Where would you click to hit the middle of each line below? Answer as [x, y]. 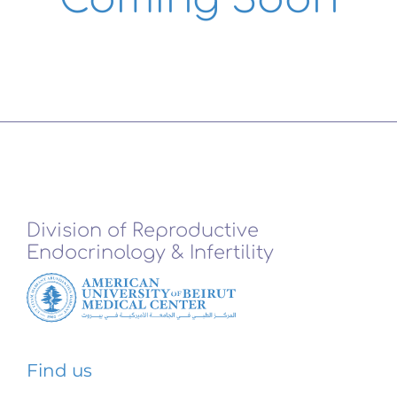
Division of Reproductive [142, 231]
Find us [59, 371]
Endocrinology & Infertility [150, 253]
